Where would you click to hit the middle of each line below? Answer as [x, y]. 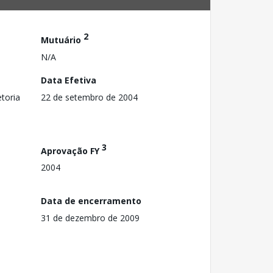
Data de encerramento [91, 200]
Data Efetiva [69, 80]
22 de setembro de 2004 [89, 97]
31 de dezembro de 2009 [90, 218]
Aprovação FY [71, 151]
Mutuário [62, 40]
